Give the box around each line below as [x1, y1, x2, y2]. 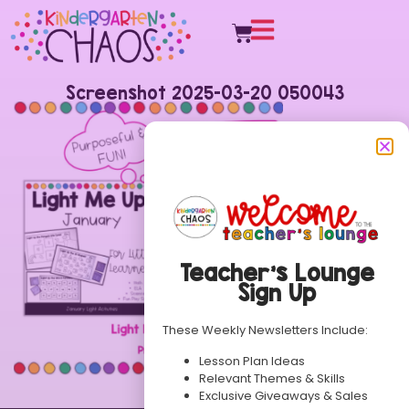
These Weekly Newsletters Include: [163, 321, 368, 340]
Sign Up [237, 279, 316, 307]
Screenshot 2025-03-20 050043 [65, 82, 344, 103]
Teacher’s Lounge [179, 259, 374, 287]
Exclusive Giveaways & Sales [199, 386, 368, 404]
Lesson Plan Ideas [199, 351, 305, 370]
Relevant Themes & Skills [199, 369, 345, 387]
